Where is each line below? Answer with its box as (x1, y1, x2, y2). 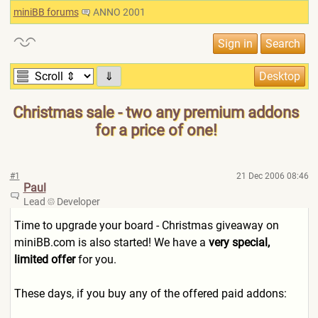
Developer (54, 196, 100, 207)
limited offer (13, 253, 75, 266)
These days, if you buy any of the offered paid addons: (13, 287, 287, 300)
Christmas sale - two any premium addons (13, 104, 299, 121)
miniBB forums (13, 6, 79, 18)
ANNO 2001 (90, 6, 146, 18)
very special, (208, 236, 270, 249)
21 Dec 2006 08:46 (236, 171, 309, 181)
